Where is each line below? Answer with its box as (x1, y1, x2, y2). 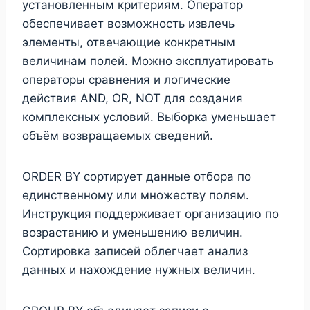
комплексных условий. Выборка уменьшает (22, 109, 276, 124)
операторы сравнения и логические (22, 72, 230, 86)
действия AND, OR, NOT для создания (22, 91, 243, 105)
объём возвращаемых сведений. (22, 128, 213, 143)
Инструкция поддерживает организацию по (22, 206, 279, 221)
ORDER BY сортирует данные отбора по (22, 169, 251, 183)
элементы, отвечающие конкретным (22, 35, 235, 49)
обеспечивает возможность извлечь (22, 16, 235, 30)
